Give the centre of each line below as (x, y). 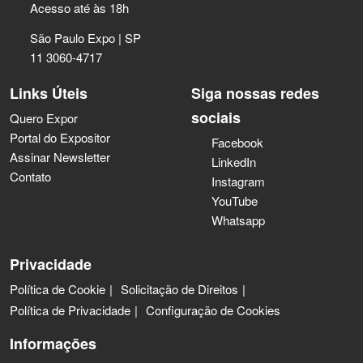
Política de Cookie (58, 288)
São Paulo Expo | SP (85, 37)
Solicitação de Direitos (179, 288)
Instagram (238, 181)
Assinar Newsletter (60, 156)
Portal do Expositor (60, 137)
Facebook (237, 142)
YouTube (235, 200)
